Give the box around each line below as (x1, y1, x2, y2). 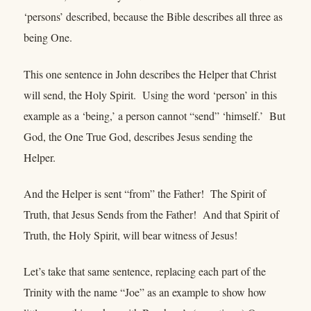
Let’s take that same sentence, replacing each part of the (24, 264, 266, 279)
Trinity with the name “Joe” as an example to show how (24, 285, 267, 300)
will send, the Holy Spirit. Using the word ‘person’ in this (24, 87, 277, 102)
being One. (24, 30, 76, 45)
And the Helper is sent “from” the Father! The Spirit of (24, 185, 266, 201)
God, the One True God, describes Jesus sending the (24, 128, 253, 144)
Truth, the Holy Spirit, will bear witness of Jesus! (24, 227, 237, 242)
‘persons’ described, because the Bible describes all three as (24, 9, 283, 24)
